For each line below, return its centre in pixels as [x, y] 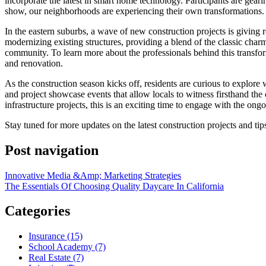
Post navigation [52, 150]
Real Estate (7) [56, 258]
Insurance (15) [56, 236]
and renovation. [34, 63]
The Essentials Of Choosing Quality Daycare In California [114, 186]
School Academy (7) [67, 247]
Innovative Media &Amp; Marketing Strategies [93, 175]
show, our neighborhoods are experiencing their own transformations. [134, 11]
